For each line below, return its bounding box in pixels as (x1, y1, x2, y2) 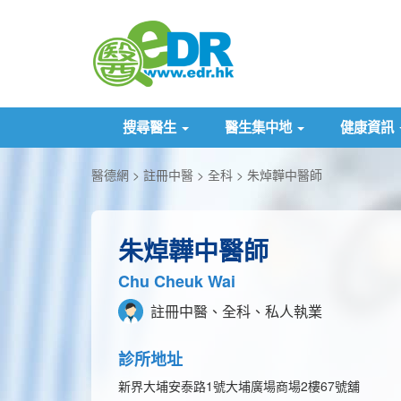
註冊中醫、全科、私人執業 (147, 301, 322, 321)
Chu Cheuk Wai (118, 269, 235, 293)
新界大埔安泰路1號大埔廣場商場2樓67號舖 (118, 377, 360, 395)
